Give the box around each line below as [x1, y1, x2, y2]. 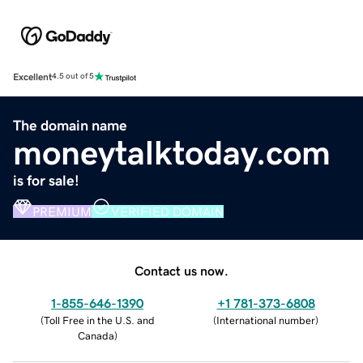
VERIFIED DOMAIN [111, 204, 224, 218]
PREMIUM [32, 204, 92, 218]
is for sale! [13, 173, 79, 188]
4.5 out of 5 [52, 72, 94, 81]
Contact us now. [135, 263, 228, 277]
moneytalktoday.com [13, 135, 331, 170]
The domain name [13, 117, 127, 133]
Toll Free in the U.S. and [43, 314, 155, 326]
